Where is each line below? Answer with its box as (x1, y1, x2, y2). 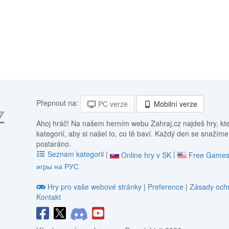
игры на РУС (36, 161, 79, 172)
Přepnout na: (36, 97, 79, 108)
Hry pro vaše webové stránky (45, 181, 144, 192)
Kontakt (36, 192, 61, 202)
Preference (147, 181, 186, 192)
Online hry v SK (121, 150, 171, 161)
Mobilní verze (152, 99, 198, 109)
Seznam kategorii (45, 148, 106, 159)
